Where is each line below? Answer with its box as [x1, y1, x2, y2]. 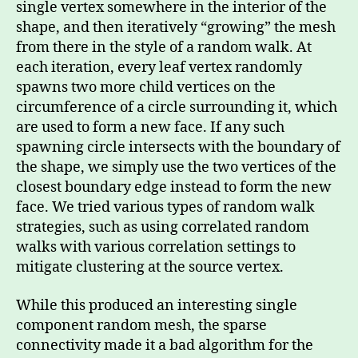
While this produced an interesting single [16, 296, 297, 315]
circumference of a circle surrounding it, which [16, 98, 337, 117]
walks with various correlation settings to [16, 238, 296, 257]
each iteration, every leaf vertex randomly [16, 58, 302, 77]
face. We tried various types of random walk [16, 198, 315, 217]
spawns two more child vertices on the [16, 78, 276, 97]
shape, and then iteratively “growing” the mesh [16, 18, 336, 37]
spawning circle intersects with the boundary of [16, 138, 340, 157]
